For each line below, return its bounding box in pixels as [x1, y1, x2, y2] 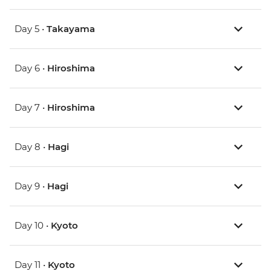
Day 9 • [15, 180, 47, 192]
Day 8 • [15, 141, 48, 153]
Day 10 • [15, 220, 51, 232]
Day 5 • [15, 23, 47, 35]
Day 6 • [15, 62, 47, 74]
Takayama [47, 23, 95, 35]
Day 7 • [15, 102, 47, 114]
